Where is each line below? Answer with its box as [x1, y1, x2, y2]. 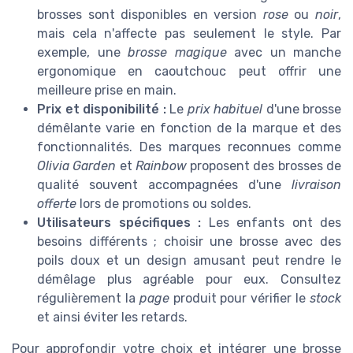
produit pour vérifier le [169, 290, 310, 306]
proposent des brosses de [186, 158, 342, 173]
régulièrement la [37, 290, 139, 306]
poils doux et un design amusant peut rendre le [37, 252, 341, 268]
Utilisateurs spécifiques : [37, 214, 201, 230]
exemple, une [37, 44, 128, 60]
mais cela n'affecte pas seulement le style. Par [37, 25, 341, 41]
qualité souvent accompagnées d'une [37, 176, 292, 192]
